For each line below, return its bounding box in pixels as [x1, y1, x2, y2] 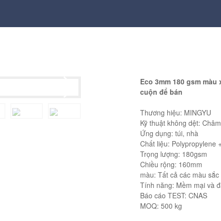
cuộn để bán [140, 86, 183, 97]
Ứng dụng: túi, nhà [140, 128, 198, 138]
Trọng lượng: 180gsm [140, 148, 207, 159]
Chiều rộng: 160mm [140, 159, 202, 169]
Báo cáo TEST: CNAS [140, 190, 207, 200]
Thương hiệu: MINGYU [140, 107, 211, 117]
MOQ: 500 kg [140, 200, 182, 211]
